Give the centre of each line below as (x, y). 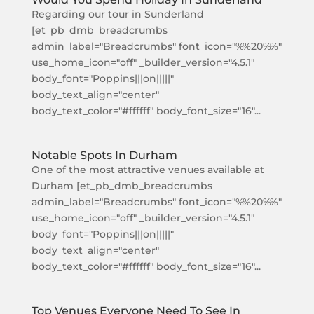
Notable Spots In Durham (104, 155)
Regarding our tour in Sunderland (117, 14)
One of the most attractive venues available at (148, 170)
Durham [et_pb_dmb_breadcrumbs (122, 186)
